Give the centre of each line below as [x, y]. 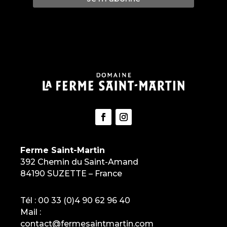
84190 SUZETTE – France [71, 173]
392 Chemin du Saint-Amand [79, 162]
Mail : [31, 212]
